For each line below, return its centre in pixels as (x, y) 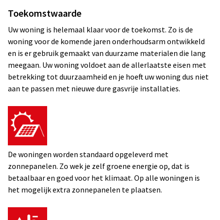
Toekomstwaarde (45, 13)
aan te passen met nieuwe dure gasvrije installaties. (94, 88)
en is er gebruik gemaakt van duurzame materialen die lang (107, 53)
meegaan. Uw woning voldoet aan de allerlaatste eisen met (107, 65)
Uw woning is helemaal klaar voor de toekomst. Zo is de (100, 29)
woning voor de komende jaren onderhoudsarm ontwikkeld (106, 41)
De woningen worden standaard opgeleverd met (88, 154)
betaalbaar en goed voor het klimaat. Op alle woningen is (104, 178)
